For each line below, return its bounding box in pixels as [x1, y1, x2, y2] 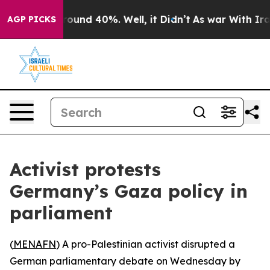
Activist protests [10, 158, 161, 181]
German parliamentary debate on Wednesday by [10, 255, 240, 267]
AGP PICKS [7, 14, 56, 25]
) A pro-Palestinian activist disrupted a [56, 238, 235, 250]
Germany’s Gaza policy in [10, 180, 248, 202]
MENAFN [13, 238, 56, 250]
